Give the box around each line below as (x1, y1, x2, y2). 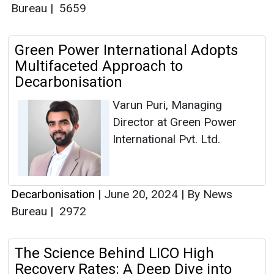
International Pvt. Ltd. (113, 132, 220, 147)
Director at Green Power (113, 115, 237, 130)
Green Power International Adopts (15, 42, 238, 59)
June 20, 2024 (101, 187, 181, 202)
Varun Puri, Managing (113, 98, 222, 113)
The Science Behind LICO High (15, 245, 214, 262)
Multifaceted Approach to (15, 57, 183, 75)
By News (184, 187, 232, 202)
